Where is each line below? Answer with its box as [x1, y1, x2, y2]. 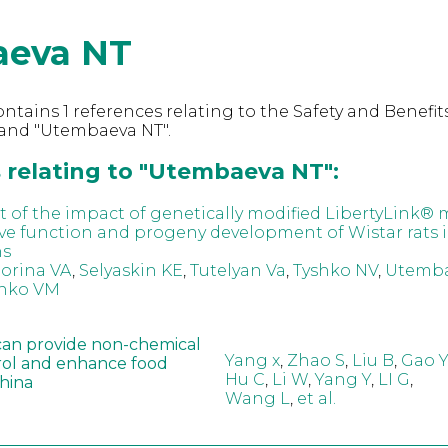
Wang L [224, 389, 290, 409]
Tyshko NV [292, 260, 378, 280]
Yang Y [314, 370, 371, 390]
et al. [296, 389, 336, 409]
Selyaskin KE [78, 260, 183, 280]
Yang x [224, 351, 280, 371]
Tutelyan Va [189, 260, 286, 280]
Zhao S [286, 351, 345, 371]
